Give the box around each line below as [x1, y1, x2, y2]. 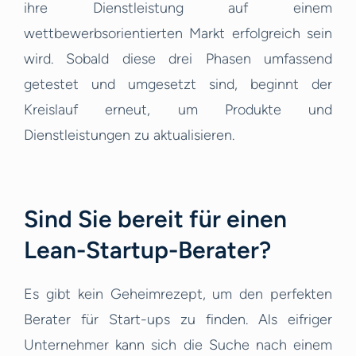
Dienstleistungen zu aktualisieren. [24, 126, 234, 145]
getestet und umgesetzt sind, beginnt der [24, 75, 332, 94]
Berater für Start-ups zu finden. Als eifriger [24, 311, 332, 329]
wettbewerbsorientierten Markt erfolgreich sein [24, 25, 332, 43]
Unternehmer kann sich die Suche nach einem [24, 336, 332, 354]
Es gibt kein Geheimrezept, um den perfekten [24, 285, 332, 304]
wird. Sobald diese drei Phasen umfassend [24, 50, 332, 68]
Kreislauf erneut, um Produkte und [24, 101, 332, 119]
